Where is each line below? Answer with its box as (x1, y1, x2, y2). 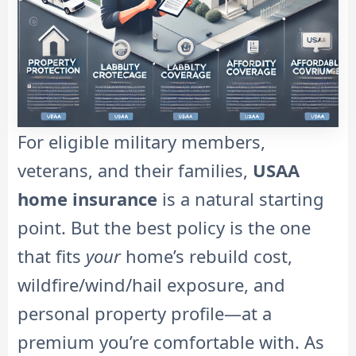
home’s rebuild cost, (121, 243, 292, 268)
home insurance (17, 186, 157, 211)
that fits (17, 243, 86, 268)
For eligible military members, (17, 129, 265, 153)
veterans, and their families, (17, 157, 253, 182)
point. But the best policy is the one (17, 215, 311, 239)
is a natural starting (157, 186, 324, 211)
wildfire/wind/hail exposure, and (17, 272, 285, 296)
